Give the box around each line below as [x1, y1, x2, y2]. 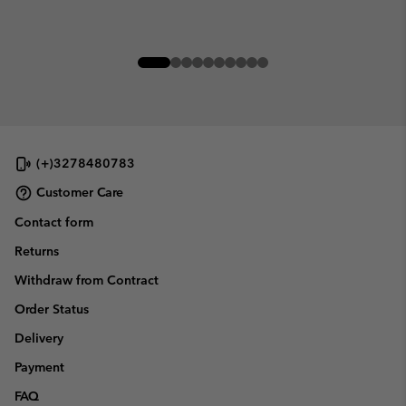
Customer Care [36, 184, 123, 201]
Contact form [14, 213, 93, 230]
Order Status [14, 300, 89, 317]
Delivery [14, 329, 63, 346]
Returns [14, 242, 59, 259]
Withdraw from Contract [14, 271, 159, 288]
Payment [14, 358, 64, 375]
